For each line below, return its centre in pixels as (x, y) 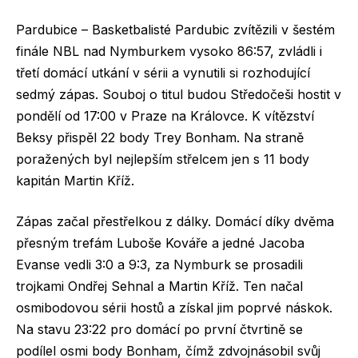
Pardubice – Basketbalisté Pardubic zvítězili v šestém (175, 29)
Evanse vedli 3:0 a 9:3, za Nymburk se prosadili (159, 265)
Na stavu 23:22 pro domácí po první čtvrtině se (159, 330)
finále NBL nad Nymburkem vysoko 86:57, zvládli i (169, 51)
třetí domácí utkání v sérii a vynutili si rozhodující (163, 72)
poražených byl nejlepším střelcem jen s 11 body (163, 159)
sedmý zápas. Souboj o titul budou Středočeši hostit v (179, 94)
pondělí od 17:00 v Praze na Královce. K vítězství (165, 115)
